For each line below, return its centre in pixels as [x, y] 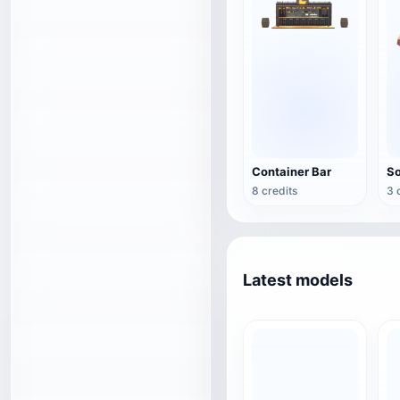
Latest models [298, 280]
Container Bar [292, 171]
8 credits [275, 191]
